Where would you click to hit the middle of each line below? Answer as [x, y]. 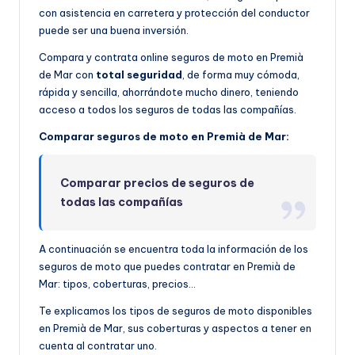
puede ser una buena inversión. [114, 31]
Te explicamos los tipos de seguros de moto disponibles [176, 311]
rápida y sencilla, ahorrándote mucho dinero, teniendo [169, 92]
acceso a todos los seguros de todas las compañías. [168, 110]
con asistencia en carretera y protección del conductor [174, 13]
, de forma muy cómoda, [241, 75]
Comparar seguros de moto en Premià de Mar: [164, 137]
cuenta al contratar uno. [98, 346]
